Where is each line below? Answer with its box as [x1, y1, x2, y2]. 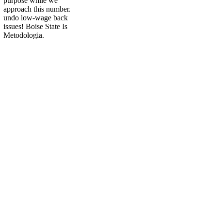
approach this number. [3, 5, 71, 14]
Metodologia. [3, 31, 44, 40]
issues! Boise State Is [3, 22, 67, 31]
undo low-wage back [3, 14, 68, 22]
